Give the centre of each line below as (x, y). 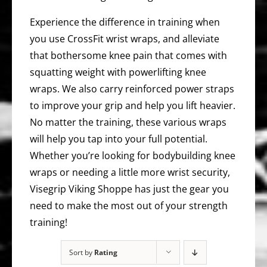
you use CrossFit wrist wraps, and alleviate (125, 39)
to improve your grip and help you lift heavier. (133, 105)
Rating (105, 252)
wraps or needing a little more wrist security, (130, 172)
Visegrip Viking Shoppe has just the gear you (129, 189)
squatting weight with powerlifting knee (118, 72)
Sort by (81, 252)
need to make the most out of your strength (129, 206)
